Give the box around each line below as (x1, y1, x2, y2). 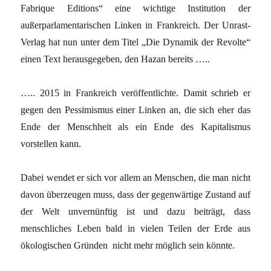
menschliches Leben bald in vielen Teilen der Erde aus (21, 223, 250, 233)
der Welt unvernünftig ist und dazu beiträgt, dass (21, 206, 250, 217)
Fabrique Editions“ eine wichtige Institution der (21, 2, 250, 13)
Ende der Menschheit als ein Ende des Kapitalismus (21, 121, 250, 132)
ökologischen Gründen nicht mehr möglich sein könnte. (21, 240, 238, 250)
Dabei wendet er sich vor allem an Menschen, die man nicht (21, 172, 250, 183)
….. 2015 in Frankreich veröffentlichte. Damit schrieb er (21, 87, 250, 98)
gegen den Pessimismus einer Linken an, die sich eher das (21, 104, 250, 115)
